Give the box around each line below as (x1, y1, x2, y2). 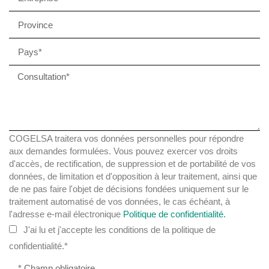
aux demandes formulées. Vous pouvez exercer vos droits (9, 146, 238, 156)
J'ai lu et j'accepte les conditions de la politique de (23, 225, 216, 235)
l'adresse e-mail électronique (9, 209, 121, 219)
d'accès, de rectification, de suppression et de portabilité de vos (9, 159, 256, 169)
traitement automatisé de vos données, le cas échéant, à (9, 196, 230, 207)
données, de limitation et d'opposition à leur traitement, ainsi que (9, 171, 257, 181)
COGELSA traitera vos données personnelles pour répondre (9, 133, 244, 144)
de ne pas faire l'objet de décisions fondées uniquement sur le (9, 184, 249, 194)
